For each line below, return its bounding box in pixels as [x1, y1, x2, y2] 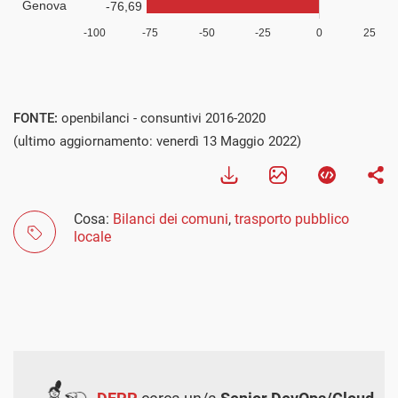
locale [74, 227, 111, 245]
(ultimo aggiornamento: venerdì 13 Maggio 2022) [13, 132, 301, 149]
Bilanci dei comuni [113, 210, 228, 227]
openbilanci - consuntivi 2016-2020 [61, 109, 266, 126]
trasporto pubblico [235, 210, 349, 227]
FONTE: [13, 109, 61, 126]
